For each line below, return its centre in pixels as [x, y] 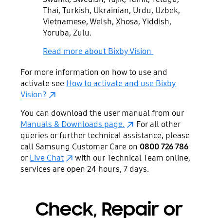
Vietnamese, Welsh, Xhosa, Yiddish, [107, 22]
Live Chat [47, 158]
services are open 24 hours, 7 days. [85, 169]
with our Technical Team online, [132, 158]
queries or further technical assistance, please [105, 135]
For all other [158, 124]
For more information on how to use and [94, 73]
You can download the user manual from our [102, 113]
